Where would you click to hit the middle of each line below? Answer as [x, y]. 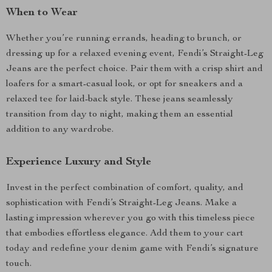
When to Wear [42, 13]
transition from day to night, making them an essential [120, 115]
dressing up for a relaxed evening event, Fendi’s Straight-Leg [135, 54]
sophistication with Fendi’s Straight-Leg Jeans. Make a [121, 203]
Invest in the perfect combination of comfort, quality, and [125, 188]
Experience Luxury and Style [79, 162]
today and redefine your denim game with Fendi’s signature [132, 249]
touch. [19, 264]
